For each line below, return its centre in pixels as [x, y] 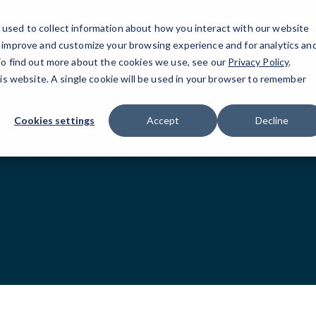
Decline [272, 121]
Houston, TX [65, 39]
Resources [255, 39]
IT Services [163, 39]
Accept [163, 121]
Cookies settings [54, 121]
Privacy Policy [259, 62]
